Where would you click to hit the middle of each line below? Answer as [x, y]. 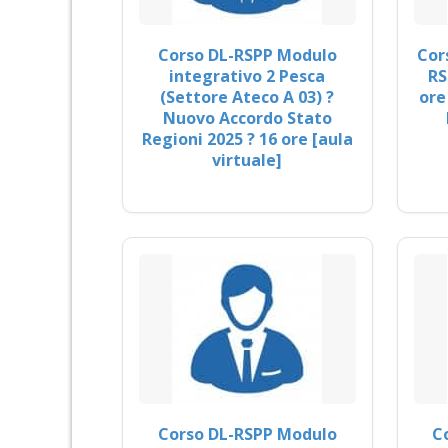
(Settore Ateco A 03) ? [247, 97]
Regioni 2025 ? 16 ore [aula [247, 139]
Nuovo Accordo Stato [247, 118]
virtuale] [247, 160]
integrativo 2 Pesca [247, 76]
